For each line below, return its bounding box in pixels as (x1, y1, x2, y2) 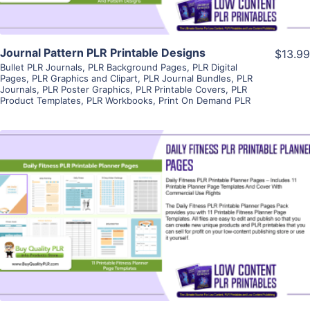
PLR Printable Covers (136, 84, 226, 95)
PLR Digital (192, 62, 237, 73)
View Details (120, 188, 190, 203)
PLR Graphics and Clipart (32, 73, 138, 84)
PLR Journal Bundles (143, 73, 231, 84)
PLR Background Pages (88, 62, 187, 73)
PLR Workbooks (86, 95, 153, 107)
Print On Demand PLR (158, 95, 250, 107)
